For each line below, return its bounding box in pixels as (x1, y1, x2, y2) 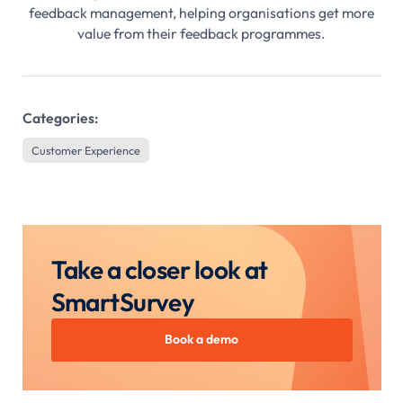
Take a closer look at (50, 254, 268, 286)
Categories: (22, 108, 98, 127)
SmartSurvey (50, 286, 195, 318)
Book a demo (165, 331, 238, 348)
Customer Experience (31, 143, 140, 158)
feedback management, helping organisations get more (29, 3, 374, 22)
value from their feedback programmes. (77, 23, 326, 42)
